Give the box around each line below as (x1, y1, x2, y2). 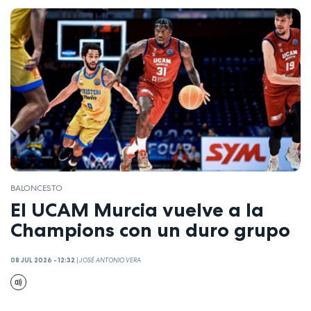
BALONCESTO (10, 183, 62, 194)
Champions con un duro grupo (10, 217, 290, 242)
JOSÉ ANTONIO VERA (79, 256, 141, 265)
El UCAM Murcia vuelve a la (10, 197, 264, 221)
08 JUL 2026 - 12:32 (10, 256, 75, 265)
